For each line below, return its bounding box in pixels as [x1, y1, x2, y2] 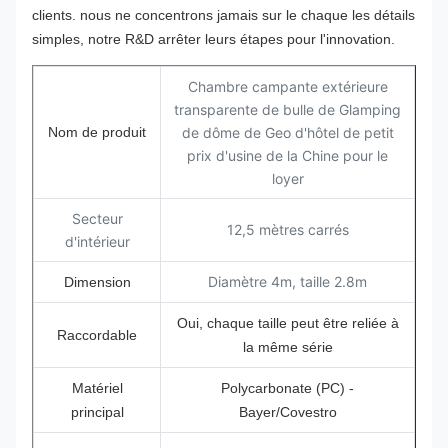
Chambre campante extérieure [187, 78, 388, 95]
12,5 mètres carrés [226, 221, 349, 238]
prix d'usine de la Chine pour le [187, 147, 388, 164]
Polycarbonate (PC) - [221, 380, 354, 396]
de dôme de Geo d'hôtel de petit [181, 124, 394, 141]
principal [70, 404, 124, 420]
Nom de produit [48, 124, 146, 140]
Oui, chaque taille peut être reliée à [176, 315, 399, 331]
